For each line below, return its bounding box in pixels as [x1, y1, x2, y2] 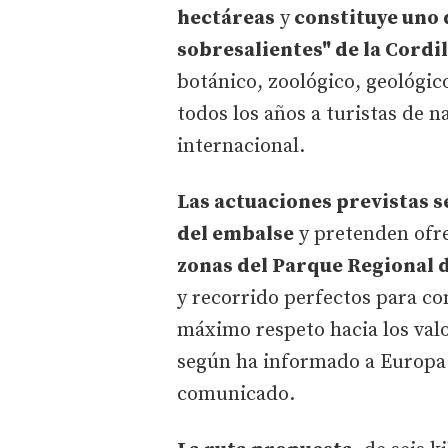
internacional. [177, 133, 305, 159]
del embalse [177, 221, 294, 247]
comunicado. [177, 381, 295, 407]
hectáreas [177, 5, 275, 31]
